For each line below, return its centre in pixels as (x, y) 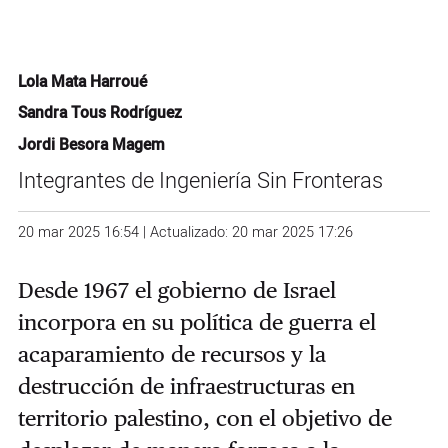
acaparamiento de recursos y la (171, 353)
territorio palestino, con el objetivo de (204, 417)
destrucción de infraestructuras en (186, 385)
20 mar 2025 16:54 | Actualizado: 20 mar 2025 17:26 (185, 232)
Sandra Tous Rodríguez (99, 114)
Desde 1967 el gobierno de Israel (176, 289)
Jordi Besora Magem (91, 145)
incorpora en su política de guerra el (196, 321)
